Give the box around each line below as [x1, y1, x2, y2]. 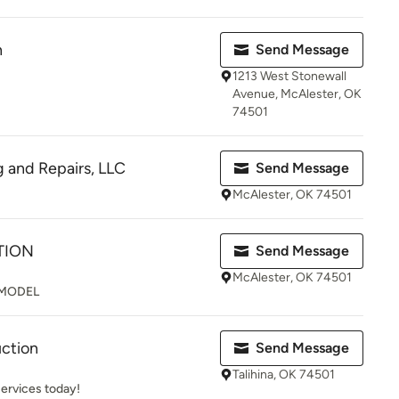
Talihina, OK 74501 [232, 367, 335, 382]
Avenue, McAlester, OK [232, 86, 362, 102]
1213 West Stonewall [232, 69, 346, 84]
